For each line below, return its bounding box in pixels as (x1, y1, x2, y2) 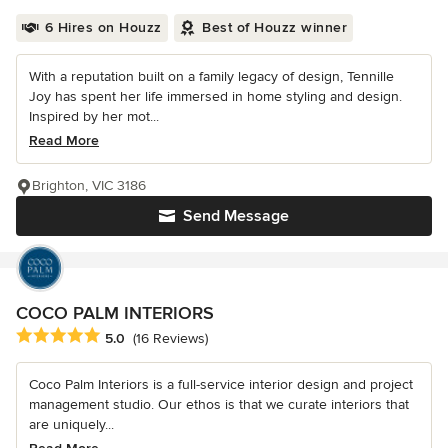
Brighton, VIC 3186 (32, 177, 146, 195)
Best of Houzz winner (202, 19, 347, 37)
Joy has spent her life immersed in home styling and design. (29, 88, 402, 106)
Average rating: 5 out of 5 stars (15, 326, 229, 347)
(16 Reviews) (133, 329, 208, 347)
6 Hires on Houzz (44, 19, 162, 37)
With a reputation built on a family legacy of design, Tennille (29, 68, 394, 86)
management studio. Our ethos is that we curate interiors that (29, 396, 409, 414)
